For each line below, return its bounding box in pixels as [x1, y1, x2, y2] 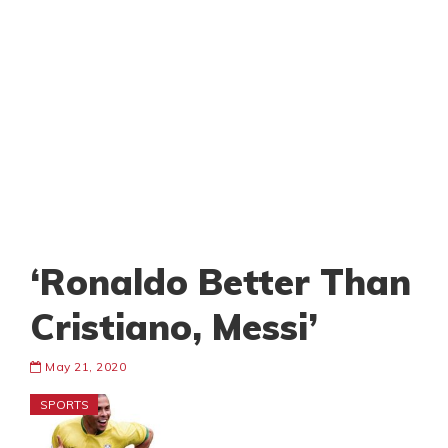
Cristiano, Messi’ [30, 304, 318, 350]
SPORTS [40, 397, 89, 413]
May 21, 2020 [41, 359, 126, 375]
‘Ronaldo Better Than [30, 259, 411, 305]
